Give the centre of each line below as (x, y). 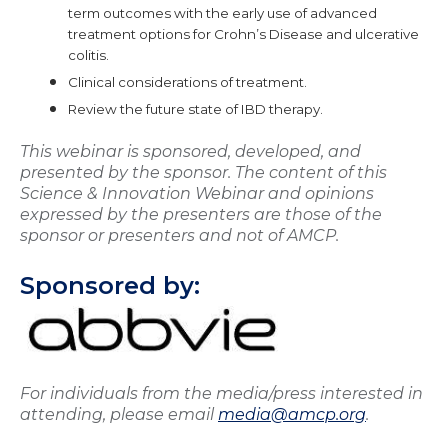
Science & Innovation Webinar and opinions (197, 194)
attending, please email (119, 414)
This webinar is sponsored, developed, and (190, 152)
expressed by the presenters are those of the (201, 215)
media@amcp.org (292, 414)
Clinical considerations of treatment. (187, 82)
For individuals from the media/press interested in (221, 393)
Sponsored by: (110, 285)
